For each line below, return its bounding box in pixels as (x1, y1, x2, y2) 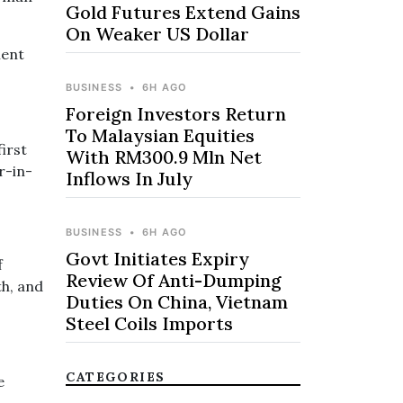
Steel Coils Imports (66, 312, 233, 335)
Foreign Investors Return (66, 103, 286, 125)
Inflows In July (66, 167, 193, 190)
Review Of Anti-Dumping (66, 269, 282, 291)
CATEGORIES (66, 369, 166, 385)
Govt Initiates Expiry (66, 247, 249, 270)
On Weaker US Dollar (66, 22, 249, 45)
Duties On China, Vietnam (66, 291, 288, 313)
